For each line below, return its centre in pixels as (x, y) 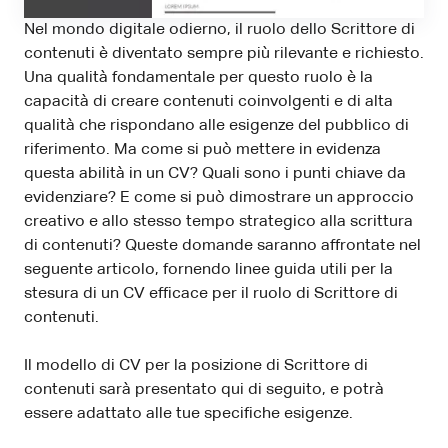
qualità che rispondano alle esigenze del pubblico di (216, 126)
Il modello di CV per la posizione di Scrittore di (196, 366)
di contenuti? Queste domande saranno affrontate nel (222, 246)
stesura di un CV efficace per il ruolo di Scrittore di (211, 294)
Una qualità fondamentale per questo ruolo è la (198, 78)
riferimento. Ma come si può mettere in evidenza (202, 150)
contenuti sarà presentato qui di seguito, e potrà (204, 390)
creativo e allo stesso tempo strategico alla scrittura (218, 222)
